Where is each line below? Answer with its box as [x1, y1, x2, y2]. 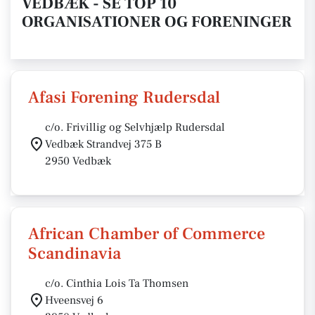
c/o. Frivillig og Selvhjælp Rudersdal [45, 120, 225, 134]
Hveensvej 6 [45, 293, 103, 307]
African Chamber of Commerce [28, 223, 265, 245]
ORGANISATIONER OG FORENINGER [22, 12, 292, 32]
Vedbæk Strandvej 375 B [45, 137, 162, 151]
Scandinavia [28, 243, 121, 264]
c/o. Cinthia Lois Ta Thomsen [45, 276, 188, 290]
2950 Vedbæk [45, 154, 111, 168]
